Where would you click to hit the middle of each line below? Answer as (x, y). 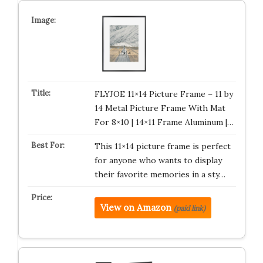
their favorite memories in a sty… (160, 174)
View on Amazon (136, 208)
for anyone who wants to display (158, 160)
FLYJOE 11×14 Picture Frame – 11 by (163, 94)
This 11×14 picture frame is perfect (162, 146)
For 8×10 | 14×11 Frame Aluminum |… (164, 122)
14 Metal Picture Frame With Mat (160, 108)
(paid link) (189, 208)
